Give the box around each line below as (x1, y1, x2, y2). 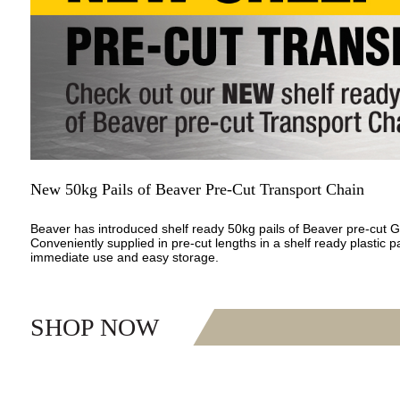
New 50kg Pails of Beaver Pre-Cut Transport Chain (29, 179, 364, 198)
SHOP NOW (29, 312, 159, 341)
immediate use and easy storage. (29, 249, 219, 264)
